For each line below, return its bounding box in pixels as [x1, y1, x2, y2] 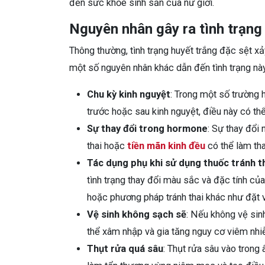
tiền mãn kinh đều [127, 140, 205, 151]
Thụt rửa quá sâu [87, 243, 163, 254]
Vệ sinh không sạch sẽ [87, 208, 186, 220]
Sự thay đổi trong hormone [87, 122, 208, 134]
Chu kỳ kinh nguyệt [87, 88, 170, 100]
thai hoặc [87, 140, 127, 151]
